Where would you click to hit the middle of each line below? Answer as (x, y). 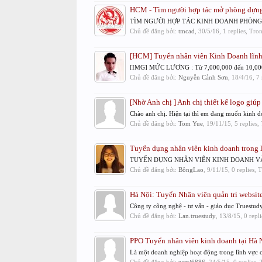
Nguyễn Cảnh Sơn (203, 77)
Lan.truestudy (197, 216)
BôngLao (191, 170)
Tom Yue (190, 123)
